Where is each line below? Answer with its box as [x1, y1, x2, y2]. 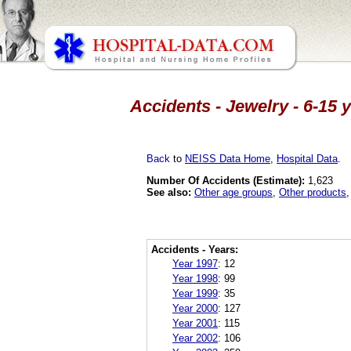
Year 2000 [172, 302, 218, 314]
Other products [279, 186, 346, 198]
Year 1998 [172, 272, 218, 284]
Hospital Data [277, 152, 338, 165]
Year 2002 [172, 331, 218, 344]
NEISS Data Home [185, 152, 270, 165]
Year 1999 [172, 287, 218, 299]
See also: [147, 186, 191, 198]
